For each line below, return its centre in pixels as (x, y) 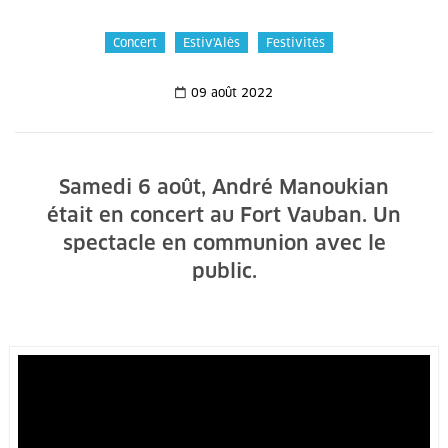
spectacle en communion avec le (224, 243)
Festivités (295, 42)
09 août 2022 (232, 92)
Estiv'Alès (211, 42)
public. (224, 271)
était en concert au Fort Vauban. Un (224, 215)
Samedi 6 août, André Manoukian (224, 187)
